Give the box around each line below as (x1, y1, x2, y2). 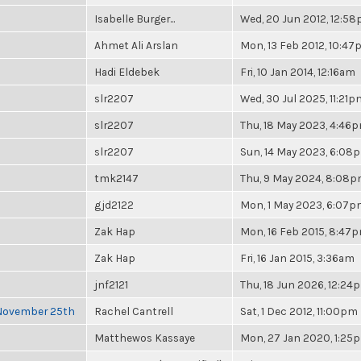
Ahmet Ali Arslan (94, 39, 178, 52)
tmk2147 (94, 172, 139, 185)
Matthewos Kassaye (94, 331, 195, 344)
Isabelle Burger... (94, 12, 175, 25)
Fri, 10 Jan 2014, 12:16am (240, 65, 355, 78)
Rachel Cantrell (94, 305, 173, 317)
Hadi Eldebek (94, 65, 160, 78)
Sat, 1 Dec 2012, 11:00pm (240, 305, 358, 317)
